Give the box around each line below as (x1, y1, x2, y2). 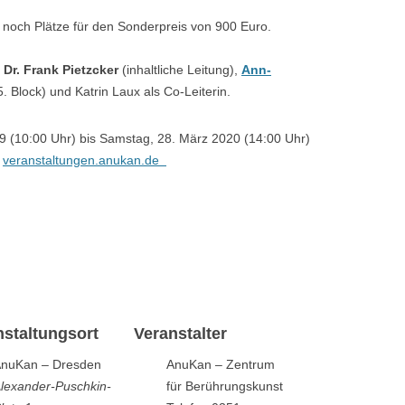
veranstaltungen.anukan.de (3, 153, 166, 167)
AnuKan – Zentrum (166, 357, 275, 372)
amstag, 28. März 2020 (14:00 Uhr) (108, 131, 310, 146)
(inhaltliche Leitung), (118, 62, 241, 77)
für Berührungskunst (166, 379, 283, 393)
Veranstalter (134, 325, 227, 343)
